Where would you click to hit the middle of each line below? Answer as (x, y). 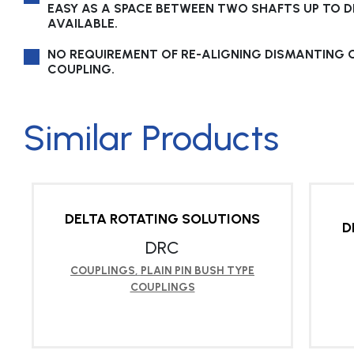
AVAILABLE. (83, 24)
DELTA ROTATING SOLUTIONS (162, 219)
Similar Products (151, 138)
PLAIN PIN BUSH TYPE (198, 271)
